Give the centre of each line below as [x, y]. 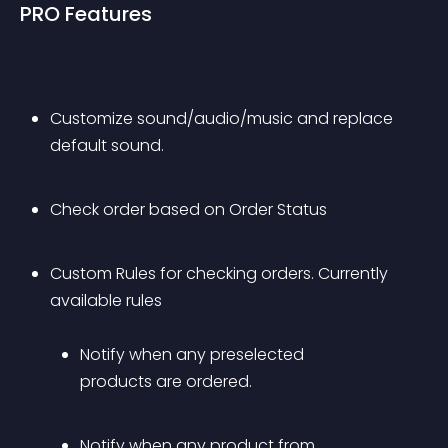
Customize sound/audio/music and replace [223, 118]
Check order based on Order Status [188, 209]
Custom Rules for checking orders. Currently [221, 273]
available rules [108, 300]
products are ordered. [166, 381]
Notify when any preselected [194, 354]
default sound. [107, 145]
